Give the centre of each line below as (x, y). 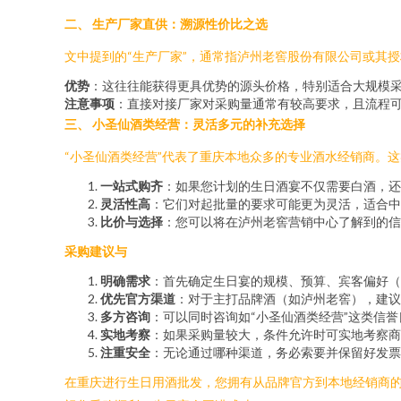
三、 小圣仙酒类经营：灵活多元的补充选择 (185, 124)
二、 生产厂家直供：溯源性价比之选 (166, 24)
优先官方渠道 (138, 299)
